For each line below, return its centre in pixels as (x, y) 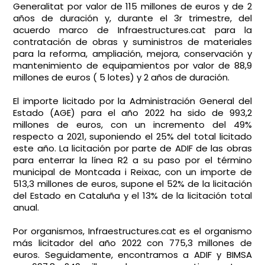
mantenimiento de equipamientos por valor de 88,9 (132, 65)
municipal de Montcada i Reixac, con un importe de (132, 172)
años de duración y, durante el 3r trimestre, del (132, 18)
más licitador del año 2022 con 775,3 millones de (132, 243)
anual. (26, 207)
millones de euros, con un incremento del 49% (132, 125)
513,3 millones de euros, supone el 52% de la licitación (132, 184)
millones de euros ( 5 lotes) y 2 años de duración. (122, 77)
